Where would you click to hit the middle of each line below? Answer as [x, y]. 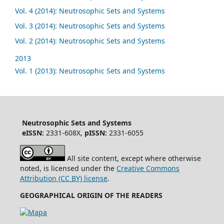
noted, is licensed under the [68, 168]
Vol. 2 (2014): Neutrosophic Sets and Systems [90, 40]
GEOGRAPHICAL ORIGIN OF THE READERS [91, 195]
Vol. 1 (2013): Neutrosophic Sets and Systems [90, 70]
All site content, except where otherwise [133, 158]
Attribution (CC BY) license [63, 178]
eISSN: [34, 132]
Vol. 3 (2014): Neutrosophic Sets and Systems [90, 26]
